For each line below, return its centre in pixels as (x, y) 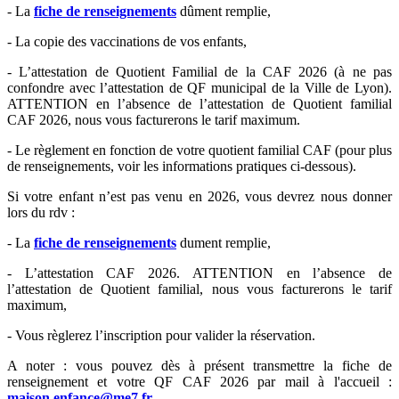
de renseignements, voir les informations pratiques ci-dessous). (182, 167)
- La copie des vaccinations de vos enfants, (127, 42)
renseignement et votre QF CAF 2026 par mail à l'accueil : (199, 382)
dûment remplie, (224, 12)
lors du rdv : (41, 213)
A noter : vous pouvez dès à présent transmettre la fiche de (199, 366)
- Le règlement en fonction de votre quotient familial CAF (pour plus (199, 151)
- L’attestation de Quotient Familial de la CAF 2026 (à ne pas (199, 72)
